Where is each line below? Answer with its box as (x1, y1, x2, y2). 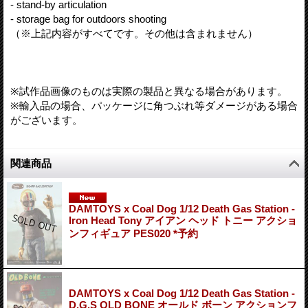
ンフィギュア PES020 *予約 (69, 227, 198, 239)
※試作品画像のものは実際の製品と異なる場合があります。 (10, 85, 287, 97)
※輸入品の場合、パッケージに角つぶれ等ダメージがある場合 (10, 99, 298, 111)
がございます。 (10, 113, 82, 126)
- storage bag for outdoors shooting (10, 12, 166, 25)
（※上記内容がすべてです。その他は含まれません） (10, 27, 258, 39)
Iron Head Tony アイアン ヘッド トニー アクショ (69, 214, 297, 226)
